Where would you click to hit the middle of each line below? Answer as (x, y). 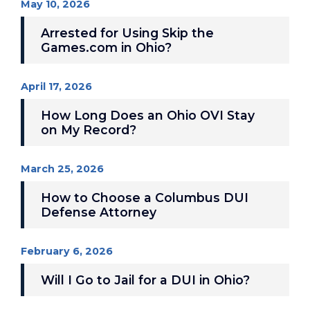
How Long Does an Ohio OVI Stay (148, 115)
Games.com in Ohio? (106, 47)
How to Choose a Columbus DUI (145, 198)
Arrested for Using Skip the (127, 33)
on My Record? (89, 130)
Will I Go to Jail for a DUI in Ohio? (145, 280)
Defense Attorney (99, 212)
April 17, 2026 (56, 86)
